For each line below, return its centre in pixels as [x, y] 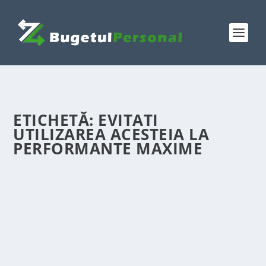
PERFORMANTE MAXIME [108, 148]
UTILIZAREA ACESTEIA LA [111, 134]
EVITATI [128, 120]
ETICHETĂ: [56, 120]
